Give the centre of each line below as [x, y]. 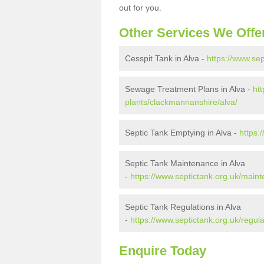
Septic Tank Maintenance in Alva [185, 163]
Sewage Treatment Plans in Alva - [189, 89]
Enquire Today [163, 251]
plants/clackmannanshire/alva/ [181, 102]
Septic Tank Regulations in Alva [183, 207]
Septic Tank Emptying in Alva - [182, 133]
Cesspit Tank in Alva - [166, 58]
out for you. [141, 8]
